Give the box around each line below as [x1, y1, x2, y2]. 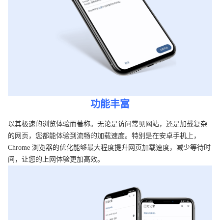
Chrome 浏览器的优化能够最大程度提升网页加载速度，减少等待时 [8, 144, 211, 152]
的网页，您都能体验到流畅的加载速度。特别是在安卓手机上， [8, 132, 200, 140]
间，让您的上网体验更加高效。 [8, 156, 104, 164]
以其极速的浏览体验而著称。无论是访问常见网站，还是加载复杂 [8, 120, 207, 128]
